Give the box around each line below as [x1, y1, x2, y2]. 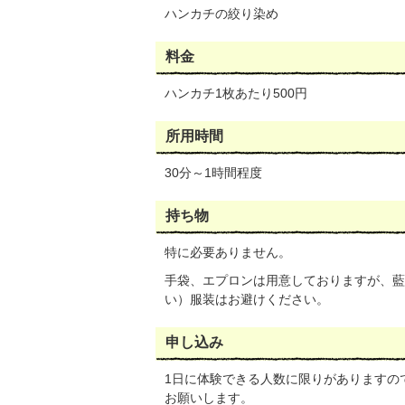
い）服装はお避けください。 [165, 292, 329, 306]
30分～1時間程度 [165, 165, 262, 180]
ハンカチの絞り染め [165, 6, 278, 21]
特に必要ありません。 [165, 245, 291, 259]
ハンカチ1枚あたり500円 [165, 86, 307, 100]
